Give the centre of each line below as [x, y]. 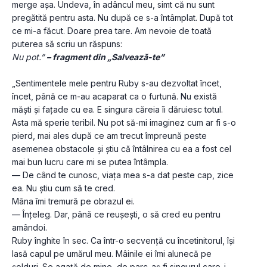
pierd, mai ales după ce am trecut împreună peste [109, 136]
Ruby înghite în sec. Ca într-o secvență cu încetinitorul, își [123, 241]
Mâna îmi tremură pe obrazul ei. [73, 201]
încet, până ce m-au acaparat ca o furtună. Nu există [114, 97]
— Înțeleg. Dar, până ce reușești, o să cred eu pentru [116, 215]
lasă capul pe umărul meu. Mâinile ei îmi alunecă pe [112, 254]
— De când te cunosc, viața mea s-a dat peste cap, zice [123, 175]
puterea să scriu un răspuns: [67, 44]
